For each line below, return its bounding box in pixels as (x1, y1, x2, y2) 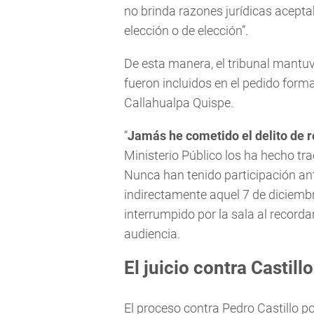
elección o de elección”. (124, 23, 248, 39)
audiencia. (124, 226, 180, 242)
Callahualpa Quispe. (124, 95, 233, 111)
